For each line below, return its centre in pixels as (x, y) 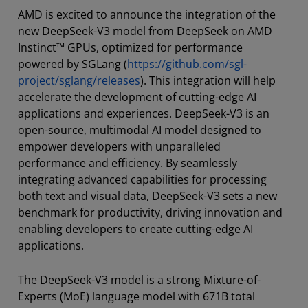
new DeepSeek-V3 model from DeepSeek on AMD (145, 31)
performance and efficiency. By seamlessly (128, 163)
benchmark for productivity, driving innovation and (150, 212)
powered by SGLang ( (73, 64)
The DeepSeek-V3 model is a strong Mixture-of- (139, 280)
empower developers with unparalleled (119, 146)
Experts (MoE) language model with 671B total (136, 296)
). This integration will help (208, 80)
